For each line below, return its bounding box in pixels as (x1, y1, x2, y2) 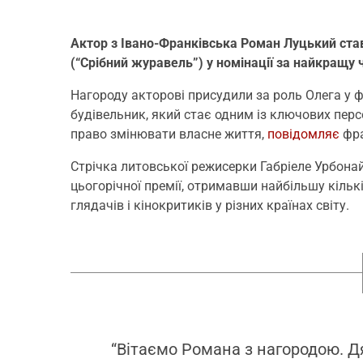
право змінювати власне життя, (70, 126, 267, 142)
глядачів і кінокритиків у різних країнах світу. (70, 197, 352, 213)
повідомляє (267, 126, 340, 142)
